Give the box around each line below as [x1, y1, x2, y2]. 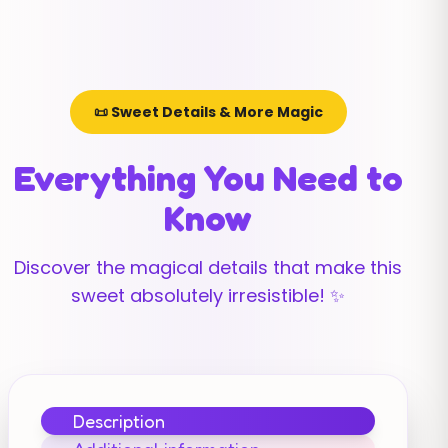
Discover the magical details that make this [14, 255, 402, 280]
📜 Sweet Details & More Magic [93, 102, 323, 122]
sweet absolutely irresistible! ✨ [71, 283, 345, 308]
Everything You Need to [13, 156, 403, 199]
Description [73, 410, 165, 432]
